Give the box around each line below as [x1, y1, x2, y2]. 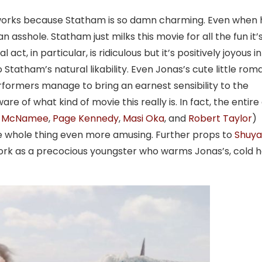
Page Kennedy [53, 111, 119, 125]
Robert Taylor [188, 111, 252, 125]
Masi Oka [123, 111, 164, 125]
